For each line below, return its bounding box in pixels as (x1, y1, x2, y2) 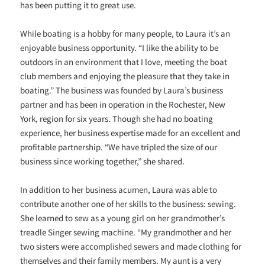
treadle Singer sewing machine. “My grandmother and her (20, 226, 232, 238)
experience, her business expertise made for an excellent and (20, 127, 241, 138)
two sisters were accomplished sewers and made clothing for (20, 240, 242, 252)
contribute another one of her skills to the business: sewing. (20, 198, 237, 209)
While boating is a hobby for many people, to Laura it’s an (20, 27, 231, 39)
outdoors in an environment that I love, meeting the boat (20, 56, 228, 67)
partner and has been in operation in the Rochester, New (20, 98, 226, 110)
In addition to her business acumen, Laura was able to (20, 183, 218, 195)
